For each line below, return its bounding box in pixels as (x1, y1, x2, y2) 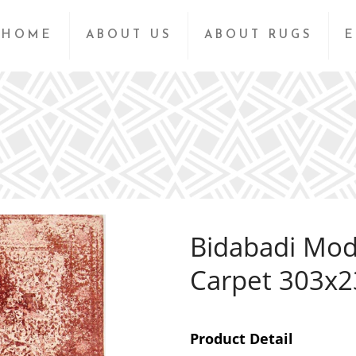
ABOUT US (85, 29, 172, 41)
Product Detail (190, 329, 293, 348)
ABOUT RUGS (203, 29, 312, 41)
